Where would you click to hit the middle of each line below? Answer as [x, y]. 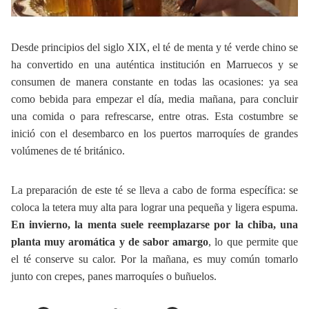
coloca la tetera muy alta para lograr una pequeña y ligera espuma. [154, 207]
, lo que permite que [253, 241]
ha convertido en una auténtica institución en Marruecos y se [154, 64]
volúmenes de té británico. [69, 150]
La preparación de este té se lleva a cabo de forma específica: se [154, 190]
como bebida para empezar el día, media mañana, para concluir [154, 99]
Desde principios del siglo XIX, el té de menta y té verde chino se [154, 47]
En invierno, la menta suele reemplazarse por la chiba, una [154, 224]
